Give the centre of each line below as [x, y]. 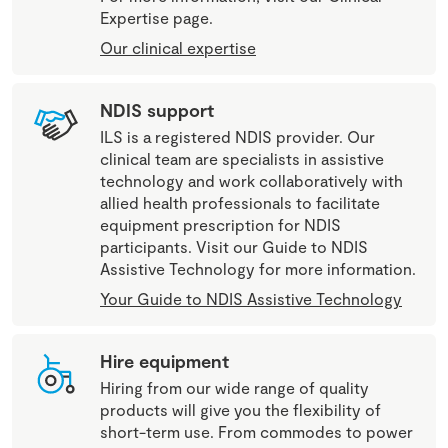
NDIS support [157, 109]
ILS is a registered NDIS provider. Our [237, 136]
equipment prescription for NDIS [220, 224]
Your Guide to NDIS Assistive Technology [251, 298]
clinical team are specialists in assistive [242, 158]
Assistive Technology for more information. [258, 268]
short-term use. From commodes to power [256, 431]
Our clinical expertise [178, 47]
